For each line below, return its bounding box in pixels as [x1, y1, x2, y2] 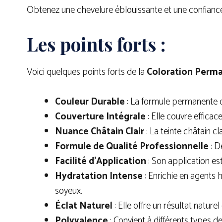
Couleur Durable [55, 94, 125, 110]
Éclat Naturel [55, 198, 112, 214]
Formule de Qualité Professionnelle [55, 139, 209, 155]
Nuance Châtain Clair [55, 124, 144, 140]
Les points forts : [27, 31, 166, 56]
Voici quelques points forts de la [27, 64, 147, 80]
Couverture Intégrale [55, 109, 146, 125]
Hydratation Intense [55, 168, 143, 184]
